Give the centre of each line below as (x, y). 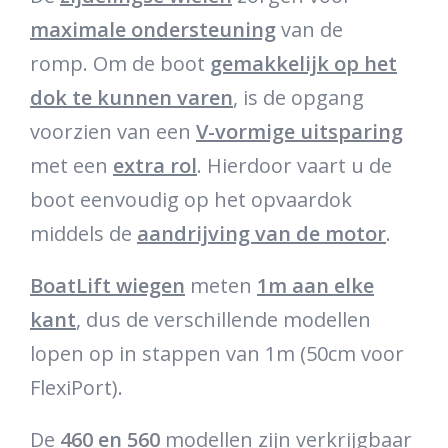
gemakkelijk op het (303, 63)
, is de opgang (298, 97)
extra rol (155, 165)
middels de (83, 233)
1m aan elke (315, 285)
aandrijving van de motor (261, 233)
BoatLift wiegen (107, 285)
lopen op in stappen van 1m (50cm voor (217, 353)
